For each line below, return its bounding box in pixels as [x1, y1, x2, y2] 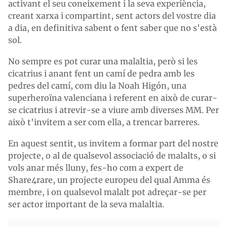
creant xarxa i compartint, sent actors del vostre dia [8, 11, 216, 21]
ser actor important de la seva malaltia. [8, 199, 164, 209]
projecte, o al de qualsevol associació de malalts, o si [8, 150, 216, 161]
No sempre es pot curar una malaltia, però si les [8, 56, 198, 66]
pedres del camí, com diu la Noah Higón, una [8, 81, 186, 91]
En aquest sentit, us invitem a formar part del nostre [8, 138, 218, 148]
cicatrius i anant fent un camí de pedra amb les [8, 68, 195, 79]
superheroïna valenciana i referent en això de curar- [8, 93, 217, 103]
